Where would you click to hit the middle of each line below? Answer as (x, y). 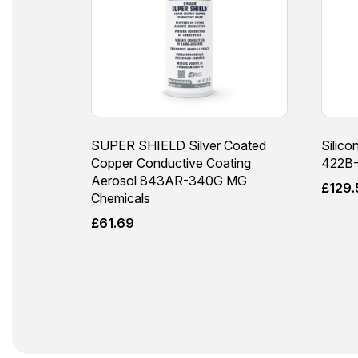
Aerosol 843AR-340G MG (169, 180)
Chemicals (121, 198)
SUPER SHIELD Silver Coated (179, 145)
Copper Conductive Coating (171, 163)
